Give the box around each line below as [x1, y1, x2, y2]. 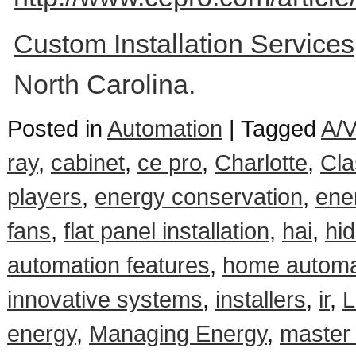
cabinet [51, 149, 125, 176]
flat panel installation [64, 218, 269, 244]
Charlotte [215, 149, 308, 176]
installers [215, 286, 306, 312]
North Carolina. [14, 69, 195, 99]
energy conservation [95, 184, 303, 210]
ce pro [137, 149, 202, 176]
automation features [7, 252, 210, 278]
